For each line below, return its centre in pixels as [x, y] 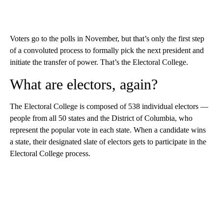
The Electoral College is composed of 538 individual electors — [109, 107]
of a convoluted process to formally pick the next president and [107, 51]
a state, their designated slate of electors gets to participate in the [108, 142]
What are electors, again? [84, 84]
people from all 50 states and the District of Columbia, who [101, 118]
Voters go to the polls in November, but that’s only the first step [107, 39]
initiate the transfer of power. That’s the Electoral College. [99, 62]
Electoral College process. [50, 154]
